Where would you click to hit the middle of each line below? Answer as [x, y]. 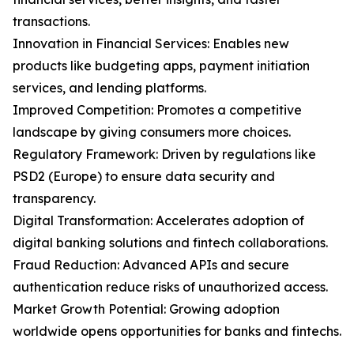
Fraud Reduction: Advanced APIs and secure [151, 265]
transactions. [51, 22]
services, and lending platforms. [109, 88]
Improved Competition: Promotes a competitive [157, 110]
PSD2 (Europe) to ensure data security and [144, 177]
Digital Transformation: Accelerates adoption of [158, 221]
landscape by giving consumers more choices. [152, 132]
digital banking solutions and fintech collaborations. [170, 243]
